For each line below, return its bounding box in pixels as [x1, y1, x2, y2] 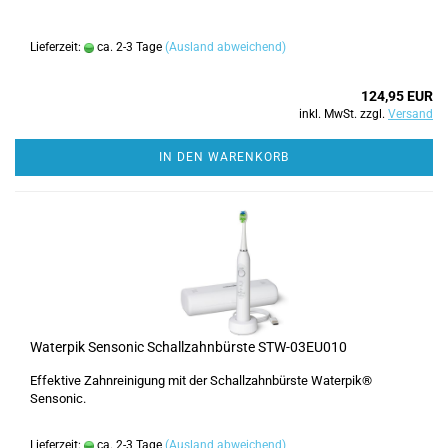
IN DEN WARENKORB [159, 150, 289, 164]
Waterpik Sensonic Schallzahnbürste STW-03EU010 [30, 339, 347, 355]
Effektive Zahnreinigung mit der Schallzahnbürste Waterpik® [30, 373, 372, 388]
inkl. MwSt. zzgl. [299, 107, 388, 121]
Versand [388, 107, 433, 121]
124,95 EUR [361, 88, 433, 104]
